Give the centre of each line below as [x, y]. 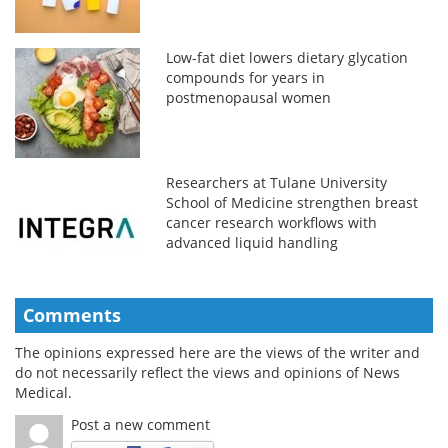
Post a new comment [140, 424]
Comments [72, 314]
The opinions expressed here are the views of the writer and [217, 352]
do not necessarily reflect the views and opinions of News [207, 372]
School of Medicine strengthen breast [292, 202]
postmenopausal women [249, 97]
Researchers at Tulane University [277, 182]
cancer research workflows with [272, 222]
